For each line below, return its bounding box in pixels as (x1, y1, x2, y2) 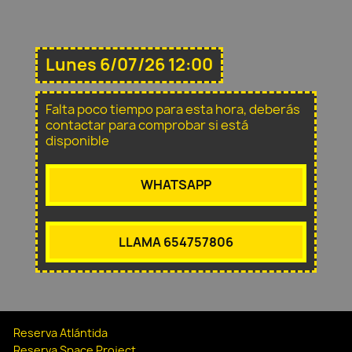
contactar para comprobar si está (46, 116, 248, 134)
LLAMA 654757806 (119, 233, 233, 251)
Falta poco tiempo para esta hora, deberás (46, 101, 300, 119)
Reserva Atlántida (13, 324, 108, 340)
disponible (46, 132, 109, 150)
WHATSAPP (141, 176, 211, 194)
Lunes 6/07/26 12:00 (46, 53, 213, 77)
